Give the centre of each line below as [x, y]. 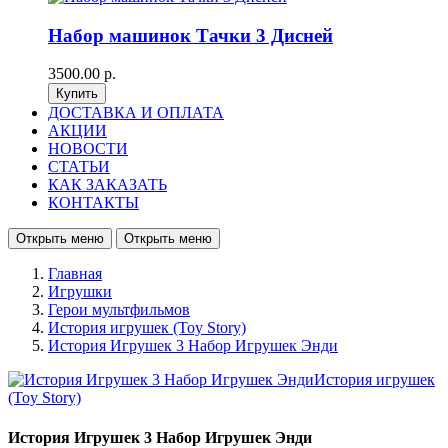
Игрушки [80, 292]
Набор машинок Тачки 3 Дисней [190, 35]
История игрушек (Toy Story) [147, 328]
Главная [75, 274]
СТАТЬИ [79, 167]
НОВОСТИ [88, 149]
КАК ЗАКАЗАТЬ [107, 185]
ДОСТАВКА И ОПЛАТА [136, 113]
